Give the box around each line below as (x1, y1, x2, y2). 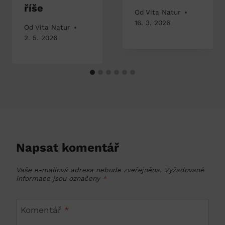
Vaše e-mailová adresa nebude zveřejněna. (16, 165, 162, 174)
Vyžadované (164, 165, 204, 174)
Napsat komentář (16, 141, 119, 155)
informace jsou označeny (16, 174, 102, 182)
